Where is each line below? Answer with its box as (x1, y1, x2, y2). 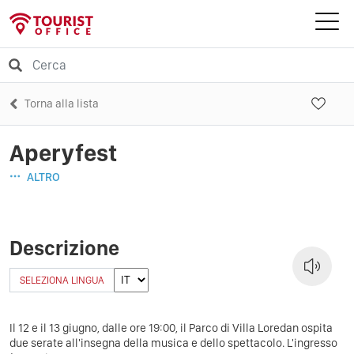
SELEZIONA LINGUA (20, 273, 104, 286)
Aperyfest (9, 137, 117, 167)
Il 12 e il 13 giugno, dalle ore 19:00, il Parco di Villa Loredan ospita (9, 320, 333, 335)
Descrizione (9, 235, 119, 260)
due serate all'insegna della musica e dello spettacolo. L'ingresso (9, 335, 337, 350)
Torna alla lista (24, 96, 99, 111)
